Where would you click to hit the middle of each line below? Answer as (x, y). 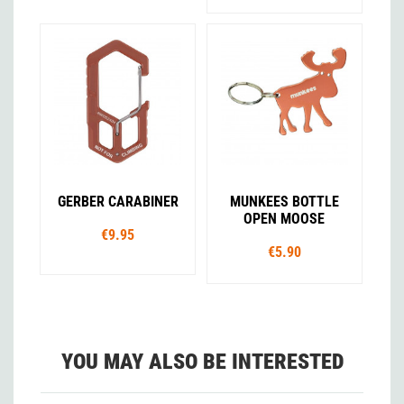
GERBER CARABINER (118, 202)
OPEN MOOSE (285, 219)
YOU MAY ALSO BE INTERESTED (202, 361)
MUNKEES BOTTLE (284, 202)
